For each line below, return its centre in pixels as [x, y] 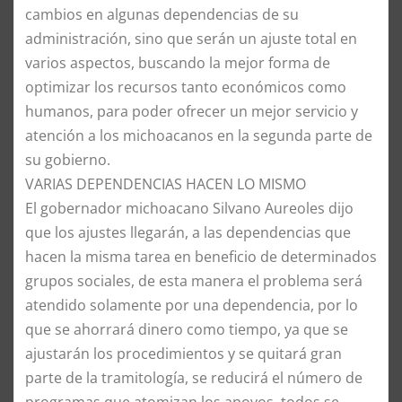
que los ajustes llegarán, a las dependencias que [188, 233]
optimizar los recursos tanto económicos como [186, 87]
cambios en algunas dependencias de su [162, 15]
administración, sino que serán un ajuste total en [191, 39]
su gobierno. [68, 160]
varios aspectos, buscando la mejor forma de [178, 63]
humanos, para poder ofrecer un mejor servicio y [192, 112]
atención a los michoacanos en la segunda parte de [199, 136]
